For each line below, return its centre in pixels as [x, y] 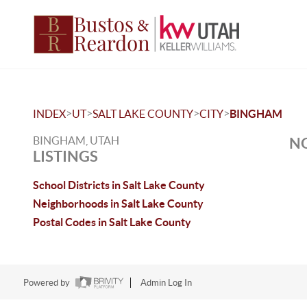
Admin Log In [166, 283]
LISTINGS [65, 156]
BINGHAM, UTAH [76, 140]
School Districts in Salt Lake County [119, 185]
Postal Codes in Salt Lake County [112, 222]
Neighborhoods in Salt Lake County [118, 204]
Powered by [47, 283]
